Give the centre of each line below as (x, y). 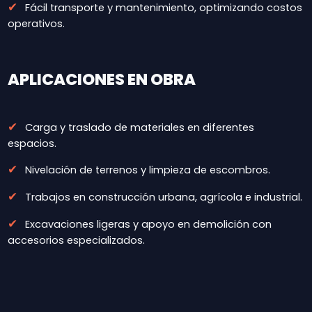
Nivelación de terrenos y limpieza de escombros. (146, 170)
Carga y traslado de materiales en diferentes (138, 128)
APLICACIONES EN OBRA (101, 80)
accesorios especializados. (76, 241)
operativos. (36, 24)
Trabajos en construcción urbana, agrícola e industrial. (162, 197)
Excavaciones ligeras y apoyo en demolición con (147, 225)
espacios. (32, 144)
